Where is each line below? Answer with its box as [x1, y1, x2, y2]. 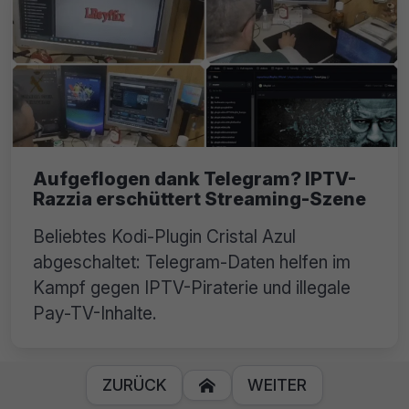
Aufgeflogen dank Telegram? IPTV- [33, 168, 356, 191]
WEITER [247, 375, 308, 394]
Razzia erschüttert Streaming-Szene [33, 188, 366, 211]
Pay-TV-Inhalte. [33, 302, 157, 325]
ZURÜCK [101, 375, 167, 394]
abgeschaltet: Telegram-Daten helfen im [33, 251, 351, 274]
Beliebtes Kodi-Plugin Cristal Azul [33, 225, 296, 248]
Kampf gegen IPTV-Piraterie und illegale [33, 277, 351, 299]
